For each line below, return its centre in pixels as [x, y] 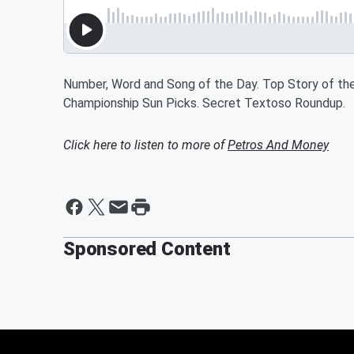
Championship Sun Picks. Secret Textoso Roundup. [204, 103]
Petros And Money [278, 145]
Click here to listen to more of [145, 145]
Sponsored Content [147, 249]
